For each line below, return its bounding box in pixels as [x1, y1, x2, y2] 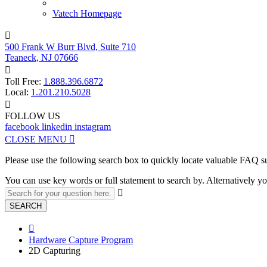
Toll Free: [5, 76, 44, 86]
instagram [74, 122, 111, 132]
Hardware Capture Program [29, 235, 133, 245]
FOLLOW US [5, 111, 60, 121]
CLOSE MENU [5, 134, 67, 144]
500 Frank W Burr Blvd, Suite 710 [5, 42, 136, 52]
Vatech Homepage [52, 8, 122, 18]
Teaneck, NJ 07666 [5, 52, 78, 63]
